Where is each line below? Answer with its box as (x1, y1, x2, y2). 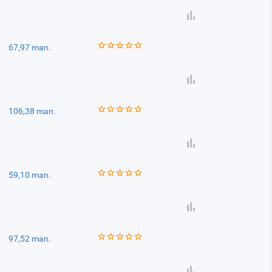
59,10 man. (8, 170, 52, 180)
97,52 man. (8, 234, 52, 243)
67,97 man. (8, 42, 52, 52)
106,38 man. (8, 106, 56, 116)
